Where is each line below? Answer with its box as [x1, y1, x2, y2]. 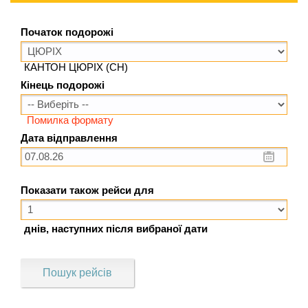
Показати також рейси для [21, 185, 154, 197]
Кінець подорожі [21, 79, 104, 91]
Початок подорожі [21, 26, 113, 38]
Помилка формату [27, 114, 113, 126]
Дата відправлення [21, 132, 118, 144]
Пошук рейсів [43, 267, 112, 279]
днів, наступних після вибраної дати [24, 223, 208, 235]
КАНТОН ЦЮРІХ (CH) [24, 61, 128, 73]
